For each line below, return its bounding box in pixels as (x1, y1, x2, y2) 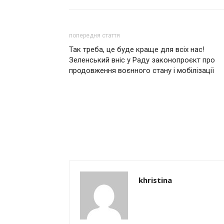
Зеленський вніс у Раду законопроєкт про (69, 55, 215, 64)
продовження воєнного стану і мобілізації (69, 66, 214, 75)
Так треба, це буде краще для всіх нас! (69, 45, 204, 54)
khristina (138, 175, 172, 185)
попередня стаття (69, 32, 120, 39)
